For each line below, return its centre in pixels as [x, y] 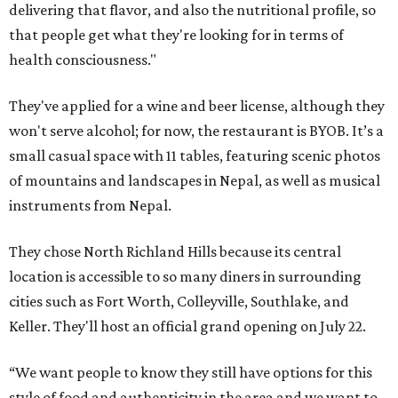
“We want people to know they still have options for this [191, 372]
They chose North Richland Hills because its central [175, 251]
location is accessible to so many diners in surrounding [185, 276]
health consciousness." [83, 60]
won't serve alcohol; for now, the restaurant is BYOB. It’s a [196, 131]
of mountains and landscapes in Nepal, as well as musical [195, 180]
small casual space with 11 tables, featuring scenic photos [195, 155]
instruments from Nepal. [90, 205]
